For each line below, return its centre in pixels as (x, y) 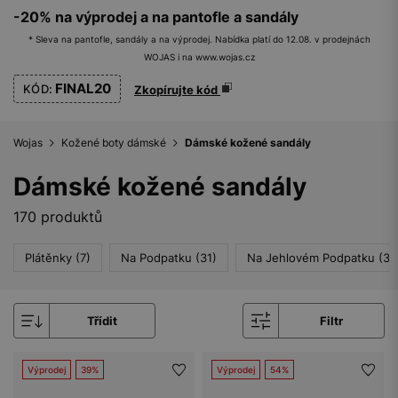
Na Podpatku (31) (169, 258)
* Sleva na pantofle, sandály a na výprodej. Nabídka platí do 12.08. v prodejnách (199, 39)
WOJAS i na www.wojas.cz (199, 57)
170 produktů (58, 217)
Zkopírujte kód (178, 90)
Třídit (103, 321)
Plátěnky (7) (58, 258)
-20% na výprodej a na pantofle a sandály (156, 17)
